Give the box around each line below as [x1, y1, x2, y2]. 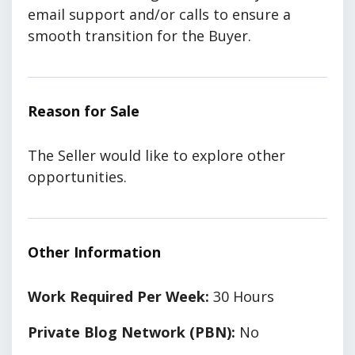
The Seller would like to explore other [28, 146, 285, 166]
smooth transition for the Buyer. [28, 26, 251, 46]
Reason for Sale [28, 101, 139, 121]
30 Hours [209, 287, 274, 307]
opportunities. [28, 167, 127, 187]
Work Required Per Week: [28, 287, 209, 307]
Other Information [28, 242, 161, 262]
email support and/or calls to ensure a [28, 5, 291, 25]
